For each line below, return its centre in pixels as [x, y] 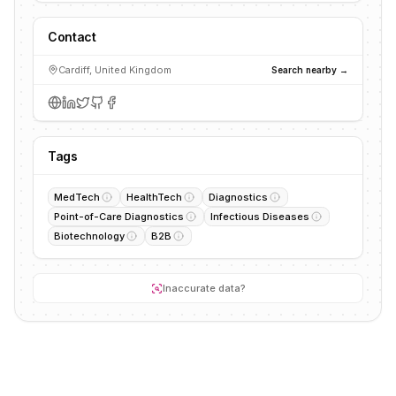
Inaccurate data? [204, 288]
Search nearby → [310, 69]
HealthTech [154, 197]
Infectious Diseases [260, 217]
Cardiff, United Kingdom [115, 70]
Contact [72, 37]
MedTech [77, 197]
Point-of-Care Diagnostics [119, 217]
